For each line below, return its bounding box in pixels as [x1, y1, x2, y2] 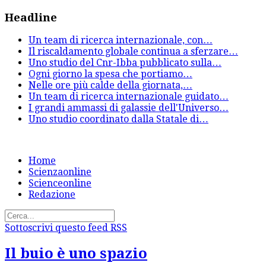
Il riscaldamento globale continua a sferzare [28, 46, 229, 58]
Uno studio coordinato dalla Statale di [28, 113, 199, 125]
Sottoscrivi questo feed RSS [5, 222, 127, 234]
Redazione [28, 189, 75, 201]
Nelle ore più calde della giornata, [28, 80, 183, 91]
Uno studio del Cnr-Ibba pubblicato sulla [28, 57, 212, 69]
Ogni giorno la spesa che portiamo [28, 68, 183, 80]
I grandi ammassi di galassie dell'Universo [28, 102, 219, 114]
